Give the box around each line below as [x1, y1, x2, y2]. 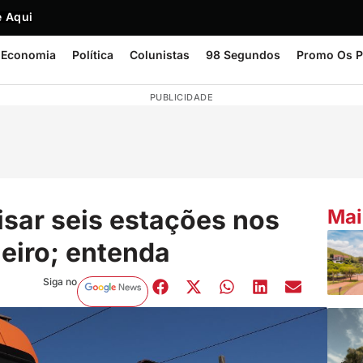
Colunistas [130, 48, 190, 62]
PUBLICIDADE [149, 92, 214, 103]
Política [72, 48, 113, 62]
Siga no [42, 275, 77, 288]
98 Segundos [206, 48, 280, 62]
